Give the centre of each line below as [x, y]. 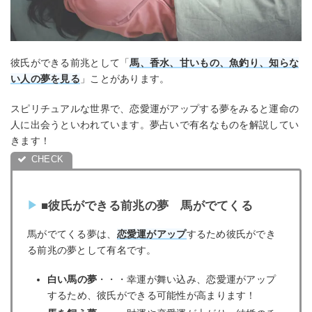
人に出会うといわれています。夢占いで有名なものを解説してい [155, 124]
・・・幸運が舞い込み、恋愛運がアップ [187, 280]
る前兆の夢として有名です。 [92, 250]
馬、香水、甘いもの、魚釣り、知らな [214, 63]
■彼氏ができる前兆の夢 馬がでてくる [147, 205]
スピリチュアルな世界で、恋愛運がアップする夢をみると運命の [155, 108]
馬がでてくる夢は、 [72, 234]
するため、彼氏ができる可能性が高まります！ [151, 296]
